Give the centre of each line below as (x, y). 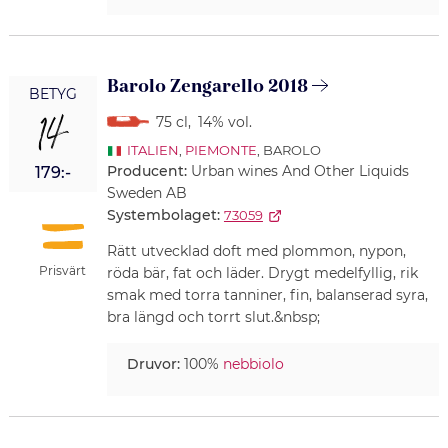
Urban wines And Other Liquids (299, 171)
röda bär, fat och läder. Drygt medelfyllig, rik (262, 273)
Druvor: (153, 364)
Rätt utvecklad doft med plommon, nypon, (256, 251)
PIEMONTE (220, 150)
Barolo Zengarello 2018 (207, 87)
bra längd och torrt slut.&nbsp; (213, 317)
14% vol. (224, 122)
